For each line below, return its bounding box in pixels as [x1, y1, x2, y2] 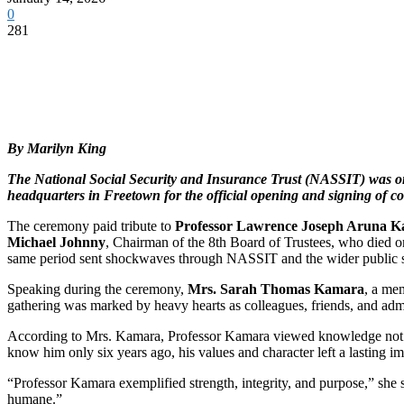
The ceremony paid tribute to [7, 217, 175, 234]
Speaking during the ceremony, [7, 280, 188, 297]
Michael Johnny [7, 234, 106, 250]
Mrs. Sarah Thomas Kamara [188, 280, 364, 297]
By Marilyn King [7, 140, 106, 156]
